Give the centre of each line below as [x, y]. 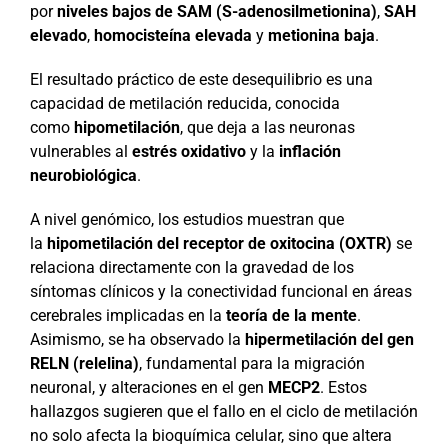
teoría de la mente [291, 315]
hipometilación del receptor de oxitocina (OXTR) [219, 243]
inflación [309, 151]
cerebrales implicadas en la [127, 315]
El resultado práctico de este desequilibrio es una [201, 79]
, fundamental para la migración [251, 363]
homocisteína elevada [172, 35]
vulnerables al [80, 151]
